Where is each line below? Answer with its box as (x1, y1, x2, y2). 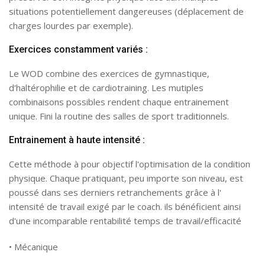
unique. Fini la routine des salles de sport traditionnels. (9, 110, 229, 122)
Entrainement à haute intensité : (9, 134, 145, 146)
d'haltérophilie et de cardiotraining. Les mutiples (9, 82, 203, 93)
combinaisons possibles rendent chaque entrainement (9, 96, 229, 108)
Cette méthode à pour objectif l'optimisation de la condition (9, 158, 250, 170)
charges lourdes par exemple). (9, 20, 133, 31)
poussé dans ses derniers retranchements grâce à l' (9, 186, 221, 198)
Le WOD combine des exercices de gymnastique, (9, 67, 209, 79)
